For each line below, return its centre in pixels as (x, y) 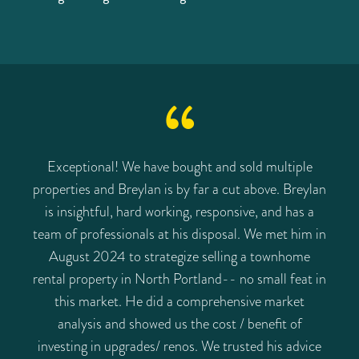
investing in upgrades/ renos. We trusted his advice (179, 345)
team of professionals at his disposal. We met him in (179, 233)
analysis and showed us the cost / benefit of (179, 323)
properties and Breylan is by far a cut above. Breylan (179, 188)
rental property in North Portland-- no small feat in (179, 278)
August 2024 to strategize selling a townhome (179, 256)
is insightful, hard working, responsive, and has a (179, 211)
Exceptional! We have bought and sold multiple (179, 166)
